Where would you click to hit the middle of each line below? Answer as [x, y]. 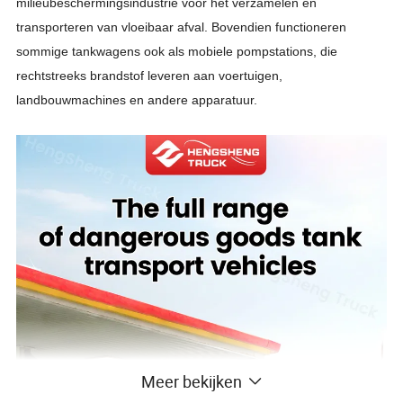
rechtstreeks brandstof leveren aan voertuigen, [150, 76]
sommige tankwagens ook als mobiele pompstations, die [177, 52]
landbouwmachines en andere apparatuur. [137, 100]
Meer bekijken [192, 382]
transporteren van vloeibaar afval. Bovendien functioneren [182, 27]
